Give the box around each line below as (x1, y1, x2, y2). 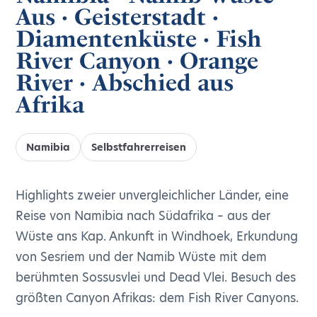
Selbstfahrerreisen (91, 140, 187, 154)
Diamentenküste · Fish (16, 25, 263, 52)
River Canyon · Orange (16, 47, 259, 74)
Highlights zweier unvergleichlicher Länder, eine (16, 187, 289, 204)
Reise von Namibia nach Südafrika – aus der (16, 207, 271, 224)
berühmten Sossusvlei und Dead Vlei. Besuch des (16, 269, 296, 286)
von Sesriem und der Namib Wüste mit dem (16, 248, 267, 265)
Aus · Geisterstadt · (16, 4, 219, 30)
